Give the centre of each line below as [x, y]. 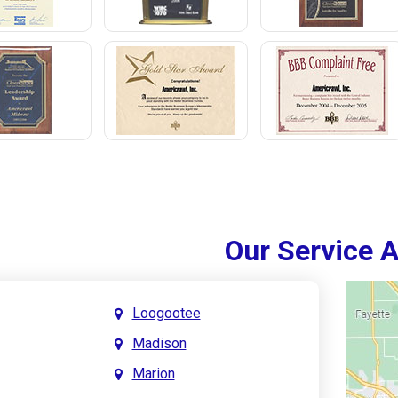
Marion [153, 373]
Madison [159, 343]
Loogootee [166, 313]
